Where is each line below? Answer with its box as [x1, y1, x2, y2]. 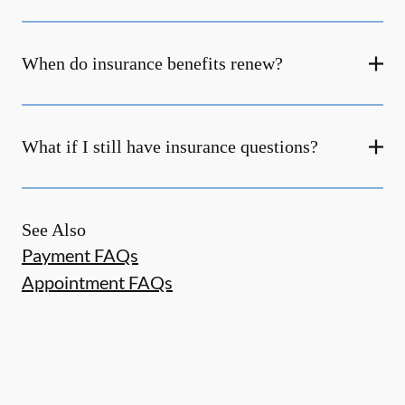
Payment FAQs [22, 244, 138, 266]
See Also [22, 220, 86, 240]
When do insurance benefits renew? [22, 53, 283, 73]
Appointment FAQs [22, 271, 173, 293]
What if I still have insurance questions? [22, 137, 318, 156]
